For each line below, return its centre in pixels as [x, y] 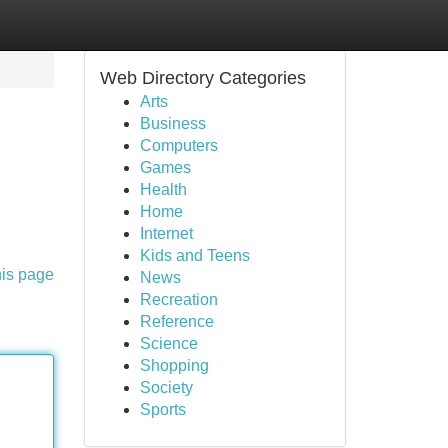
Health [163, 189]
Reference [176, 321]
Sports [162, 409]
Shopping [174, 365]
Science [168, 343]
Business [172, 123]
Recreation [178, 299]
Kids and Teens [194, 255]
